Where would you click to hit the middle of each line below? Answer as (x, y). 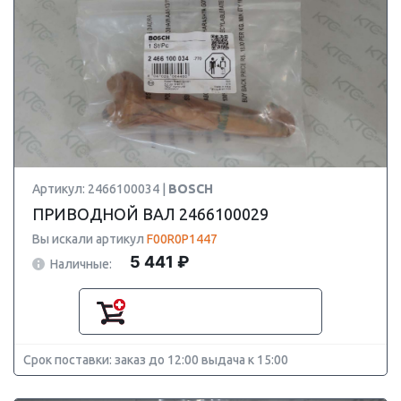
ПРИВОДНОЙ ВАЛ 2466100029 (150, 214)
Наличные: (81, 264)
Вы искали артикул (90, 239)
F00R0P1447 (182, 239)
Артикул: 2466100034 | (100, 189)
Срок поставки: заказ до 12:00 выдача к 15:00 (156, 360)
